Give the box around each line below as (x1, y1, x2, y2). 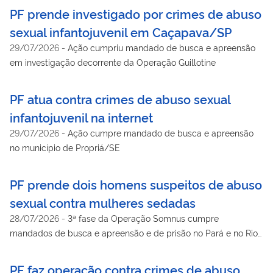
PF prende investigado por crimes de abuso (10, 4, 261, 22)
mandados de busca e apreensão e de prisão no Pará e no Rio (10, 226, 258, 238)
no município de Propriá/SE (10, 141, 120, 153)
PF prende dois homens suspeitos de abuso (10, 175, 262, 193)
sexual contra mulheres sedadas (10, 193, 196, 211)
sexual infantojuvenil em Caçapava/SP (10, 23, 232, 40)
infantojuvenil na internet (10, 108, 153, 126)
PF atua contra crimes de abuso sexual (10, 90, 230, 107)
